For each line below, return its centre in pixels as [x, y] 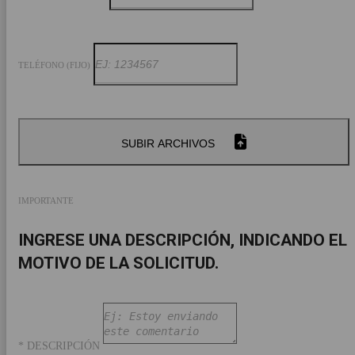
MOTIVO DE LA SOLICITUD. [118, 263]
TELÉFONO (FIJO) [54, 65]
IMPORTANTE [46, 201]
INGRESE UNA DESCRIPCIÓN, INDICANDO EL [183, 240]
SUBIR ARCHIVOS [168, 144]
